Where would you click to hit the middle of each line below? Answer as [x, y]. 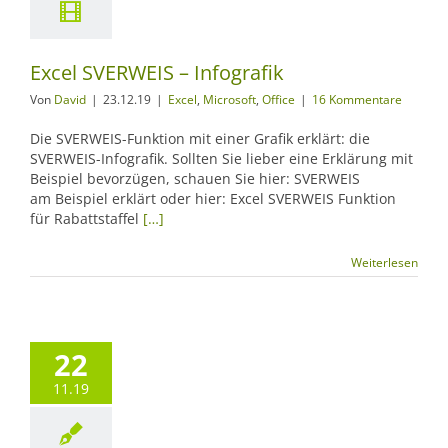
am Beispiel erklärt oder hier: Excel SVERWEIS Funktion [213, 198]
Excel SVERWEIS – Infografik [157, 72]
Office [278, 99]
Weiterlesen [384, 262]
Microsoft [229, 99]
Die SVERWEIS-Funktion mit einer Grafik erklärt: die [200, 138]
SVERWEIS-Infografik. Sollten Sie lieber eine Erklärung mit [221, 158]
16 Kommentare [357, 99]
